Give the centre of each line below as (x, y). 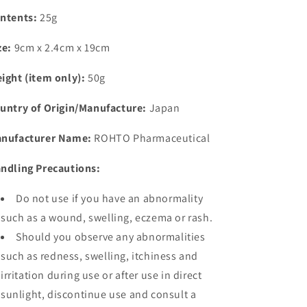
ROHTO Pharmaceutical (151, 138)
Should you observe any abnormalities (111, 237)
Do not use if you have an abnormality (110, 198)
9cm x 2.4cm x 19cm (61, 48)
